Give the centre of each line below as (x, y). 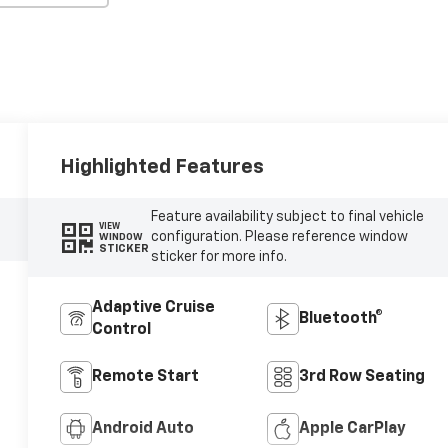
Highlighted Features (162, 166)
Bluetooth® (340, 319)
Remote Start (146, 377)
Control (122, 330)
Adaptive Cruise (154, 308)
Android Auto (143, 429)
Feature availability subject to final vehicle (287, 217)
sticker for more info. (218, 257)
